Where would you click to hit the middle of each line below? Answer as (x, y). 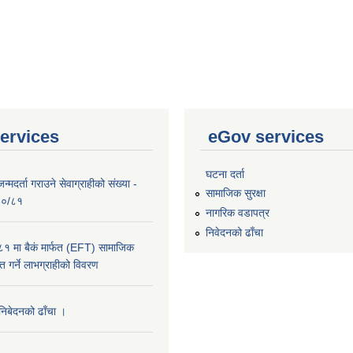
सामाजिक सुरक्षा (236, 193)
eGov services (266, 136)
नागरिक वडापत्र (238, 213)
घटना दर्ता (225, 174)
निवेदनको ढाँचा (234, 232)
